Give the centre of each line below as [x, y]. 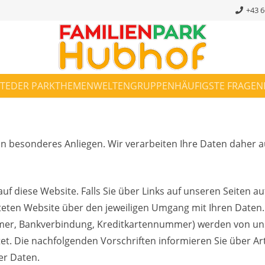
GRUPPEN [152, 86]
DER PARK [33, 86]
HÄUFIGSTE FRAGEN [219, 86]
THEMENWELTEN [93, 86]
